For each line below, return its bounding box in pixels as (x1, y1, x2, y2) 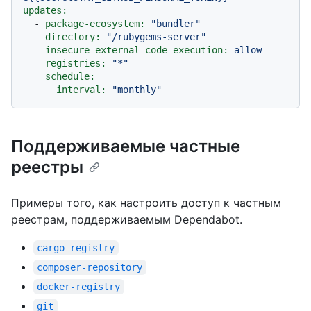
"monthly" (112, 83, 162, 95)
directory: (45, 31, 101, 42)
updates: (23, 4, 67, 16)
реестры (11, 156, 83, 177)
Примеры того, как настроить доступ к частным (11, 196, 281, 210)
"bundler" (151, 17, 201, 29)
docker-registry (37, 281, 121, 293)
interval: (56, 83, 106, 95)
